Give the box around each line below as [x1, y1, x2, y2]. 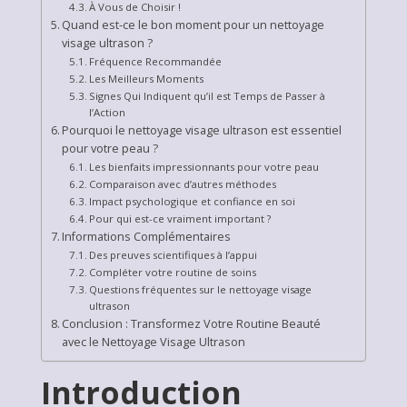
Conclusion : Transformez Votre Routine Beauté [62, 316, 322, 332]
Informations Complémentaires [62, 229, 232, 244]
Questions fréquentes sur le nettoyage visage [89, 283, 312, 296]
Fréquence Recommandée [89, 55, 222, 68]
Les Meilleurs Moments [89, 72, 203, 85]
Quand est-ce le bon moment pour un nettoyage [62, 17, 325, 33]
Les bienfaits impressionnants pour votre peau [89, 160, 319, 174]
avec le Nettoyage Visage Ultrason [62, 334, 246, 350]
